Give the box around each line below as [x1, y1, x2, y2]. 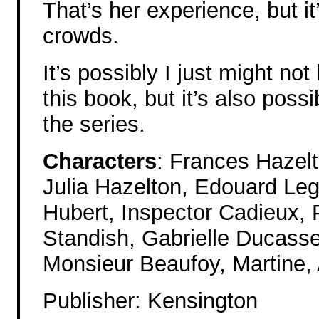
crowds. [43, 23, 119, 48]
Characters [43, 148, 157, 174]
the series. [43, 111, 145, 137]
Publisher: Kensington [43, 288, 258, 313]
